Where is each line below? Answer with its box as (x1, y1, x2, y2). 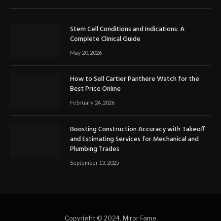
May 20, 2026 (70, 49, 102, 56)
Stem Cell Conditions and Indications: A (70, 23, 184, 35)
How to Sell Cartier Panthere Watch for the (70, 74, 199, 85)
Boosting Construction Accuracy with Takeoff (70, 123, 205, 135)
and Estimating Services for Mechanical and (70, 133, 199, 145)
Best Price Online (70, 83, 121, 95)
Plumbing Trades (70, 143, 119, 155)
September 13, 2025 (70, 159, 119, 166)
